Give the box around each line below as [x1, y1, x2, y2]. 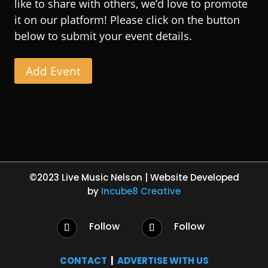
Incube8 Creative [101, 185, 181, 198]
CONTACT [59, 254, 107, 267]
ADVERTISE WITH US [117, 254, 209, 267]
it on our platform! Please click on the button [14, 13, 240, 28]
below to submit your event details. [14, 29, 192, 44]
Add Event [26, 63, 81, 79]
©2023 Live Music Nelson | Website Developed [29, 171, 239, 184]
